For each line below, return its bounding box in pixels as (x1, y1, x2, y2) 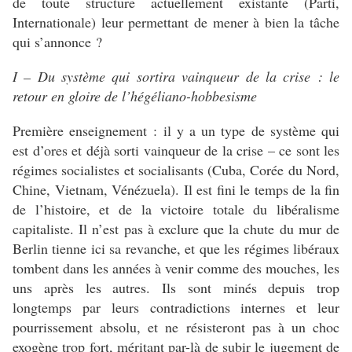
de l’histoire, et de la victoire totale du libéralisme (13, 200, 339, 219)
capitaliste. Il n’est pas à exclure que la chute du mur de (13, 219, 339, 239)
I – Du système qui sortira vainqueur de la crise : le (13, 67, 339, 86)
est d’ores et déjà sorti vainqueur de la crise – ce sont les (13, 141, 339, 160)
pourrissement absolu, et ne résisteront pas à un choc (13, 317, 339, 337)
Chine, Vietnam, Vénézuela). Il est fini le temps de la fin (13, 180, 339, 200)
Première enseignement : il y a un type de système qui (13, 121, 339, 141)
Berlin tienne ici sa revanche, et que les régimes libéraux (13, 239, 339, 258)
